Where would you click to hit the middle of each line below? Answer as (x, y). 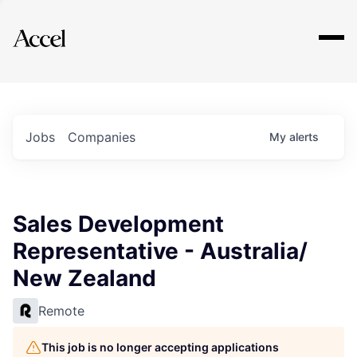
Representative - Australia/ (160, 251)
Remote (61, 311)
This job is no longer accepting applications (160, 347)
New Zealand (84, 278)
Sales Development (118, 224)
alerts (304, 137)
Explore (62, 28)
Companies (102, 137)
